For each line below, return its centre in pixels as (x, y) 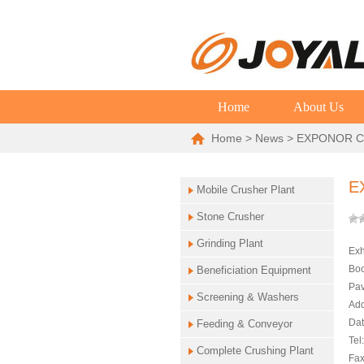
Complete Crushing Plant (255, 351)
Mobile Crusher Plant (245, 190)
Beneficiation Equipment (253, 271)
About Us (319, 107)
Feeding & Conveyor (244, 324)
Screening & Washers (247, 297)
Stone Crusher (230, 217)
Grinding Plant (230, 244)
